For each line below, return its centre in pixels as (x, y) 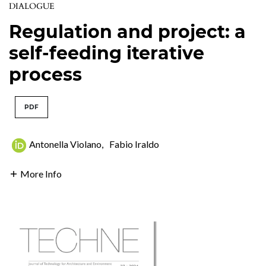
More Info (41, 173)
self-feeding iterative (107, 53)
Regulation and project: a (127, 31)
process (45, 74)
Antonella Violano (65, 144)
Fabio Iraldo (134, 144)
